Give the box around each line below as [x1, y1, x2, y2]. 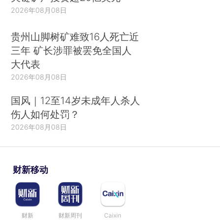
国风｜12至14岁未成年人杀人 [11, 94, 140, 107]
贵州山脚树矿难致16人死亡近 [11, 30, 139, 43]
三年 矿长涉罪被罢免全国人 [11, 44, 132, 56]
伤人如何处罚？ [11, 108, 80, 120]
